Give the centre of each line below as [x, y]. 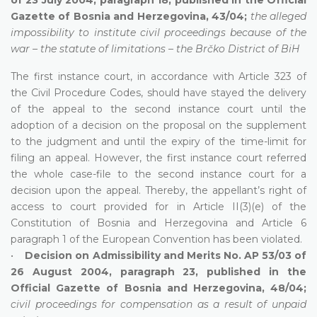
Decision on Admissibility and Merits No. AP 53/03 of [166, 255]
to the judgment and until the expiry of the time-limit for [158, 141]
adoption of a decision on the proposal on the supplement [158, 125]
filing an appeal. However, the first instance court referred [158, 157]
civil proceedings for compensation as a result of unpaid [158, 304]
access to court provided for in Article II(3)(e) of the [158, 206]
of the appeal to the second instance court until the [158, 109]
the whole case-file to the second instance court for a [158, 174]
